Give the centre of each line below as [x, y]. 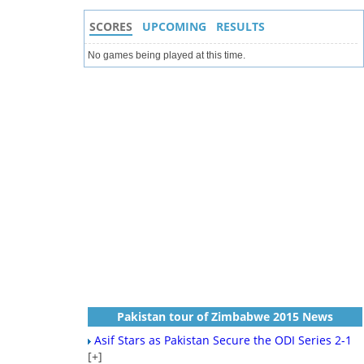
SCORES [111, 26]
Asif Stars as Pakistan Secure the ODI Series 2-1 [223, 340]
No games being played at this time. [167, 55]
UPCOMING [175, 26]
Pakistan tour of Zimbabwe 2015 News [225, 316]
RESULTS [241, 26]
